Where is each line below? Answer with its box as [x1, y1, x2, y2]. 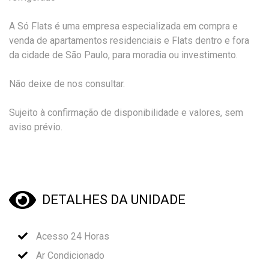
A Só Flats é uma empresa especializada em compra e [9, 20, 238, 32]
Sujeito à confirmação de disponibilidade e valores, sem [9, 106, 243, 118]
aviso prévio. [9, 121, 62, 133]
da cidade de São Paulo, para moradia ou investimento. [9, 49, 238, 61]
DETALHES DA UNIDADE [42, 192, 186, 207]
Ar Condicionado [34, 249, 104, 261]
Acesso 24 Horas [34, 230, 109, 242]
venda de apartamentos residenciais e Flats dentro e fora [9, 34, 249, 46]
